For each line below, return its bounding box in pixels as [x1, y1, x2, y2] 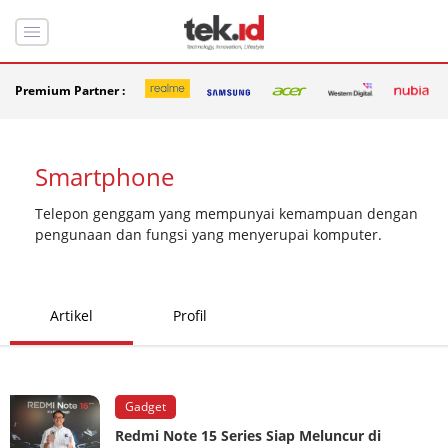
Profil [173, 305, 207, 325]
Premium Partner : [15, 82, 125, 100]
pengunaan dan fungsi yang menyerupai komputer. [35, 224, 382, 244]
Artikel [50, 305, 93, 325]
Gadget [125, 397, 166, 415]
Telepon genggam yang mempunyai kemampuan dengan [35, 203, 418, 223]
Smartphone [35, 159, 174, 193]
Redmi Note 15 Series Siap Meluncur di [115, 425, 381, 445]
